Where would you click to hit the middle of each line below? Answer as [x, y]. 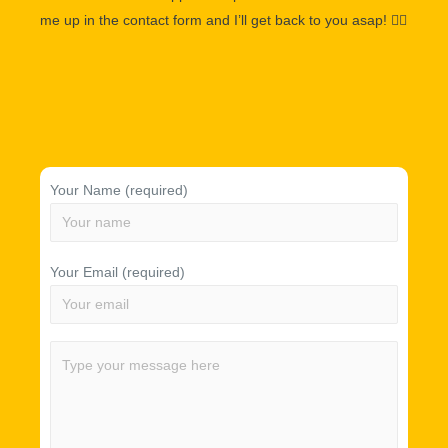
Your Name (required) [119, 189]
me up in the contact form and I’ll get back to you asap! [213, 19]
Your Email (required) [117, 271]
